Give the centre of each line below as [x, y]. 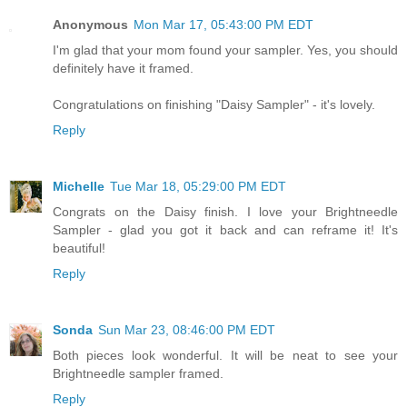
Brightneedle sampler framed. [138, 373]
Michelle [79, 186]
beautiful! [79, 248]
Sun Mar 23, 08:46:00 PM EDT [187, 329]
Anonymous [90, 24]
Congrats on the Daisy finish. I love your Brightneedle [225, 211]
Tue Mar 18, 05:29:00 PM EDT [198, 186]
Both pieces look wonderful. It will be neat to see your [225, 355]
